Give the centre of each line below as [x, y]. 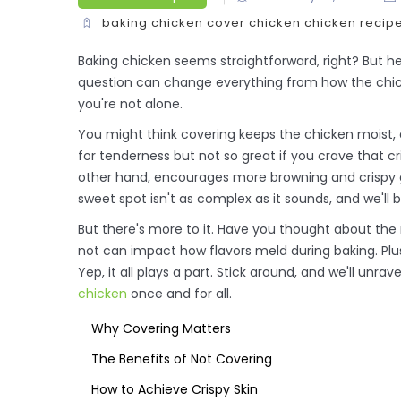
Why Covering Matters [161, 328]
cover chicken [254, 22]
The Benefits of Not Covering [182, 358]
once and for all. [179, 293]
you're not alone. [130, 103]
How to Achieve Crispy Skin [175, 389]
